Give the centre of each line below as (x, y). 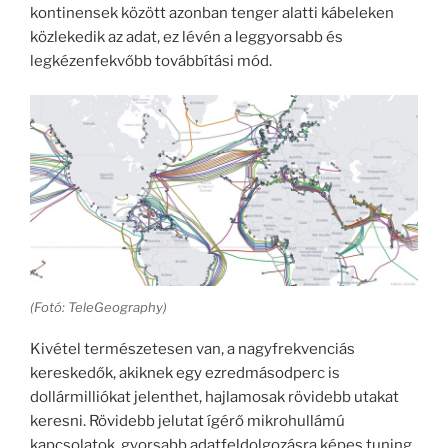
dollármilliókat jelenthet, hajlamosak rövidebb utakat (214, 397)
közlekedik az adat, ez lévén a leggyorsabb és (186, 36)
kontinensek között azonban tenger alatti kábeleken (212, 12)
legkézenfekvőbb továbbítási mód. (151, 60)
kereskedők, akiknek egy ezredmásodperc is (185, 373)
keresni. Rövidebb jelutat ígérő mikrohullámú (187, 421)
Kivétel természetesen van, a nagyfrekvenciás (192, 349)
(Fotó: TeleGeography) (98, 306)
